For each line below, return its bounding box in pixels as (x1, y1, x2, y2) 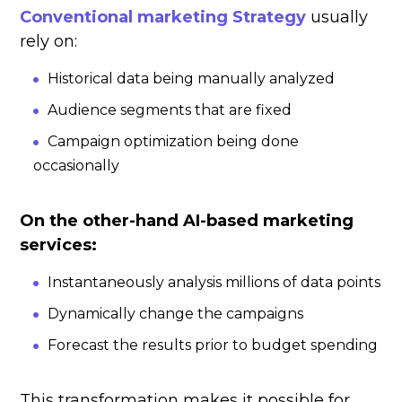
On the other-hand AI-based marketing (20, 211, 354, 232)
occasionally (33, 157, 120, 175)
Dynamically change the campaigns (48, 305, 304, 323)
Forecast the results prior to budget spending (48, 336, 379, 354)
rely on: (20, 31, 78, 52)
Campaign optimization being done (48, 133, 300, 151)
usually (306, 7, 369, 28)
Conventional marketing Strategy (20, 7, 307, 28)
